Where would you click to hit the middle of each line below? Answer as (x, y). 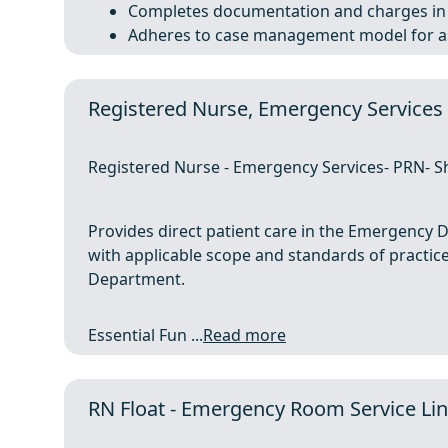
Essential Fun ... (145, 335)
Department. (136, 279)
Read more (244, 335)
